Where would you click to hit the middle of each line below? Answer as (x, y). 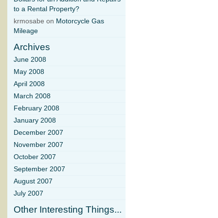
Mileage (26, 31)
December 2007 (38, 133)
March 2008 (32, 96)
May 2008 (29, 72)
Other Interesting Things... (68, 210)
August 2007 (33, 182)
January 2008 (35, 121)
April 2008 (29, 84)
